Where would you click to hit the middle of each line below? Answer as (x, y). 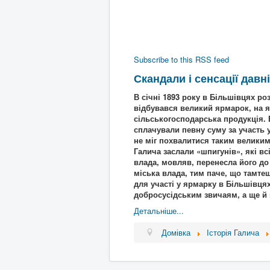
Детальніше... (159, 211)
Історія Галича (233, 232)
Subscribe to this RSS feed (181, 59)
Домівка (176, 232)
